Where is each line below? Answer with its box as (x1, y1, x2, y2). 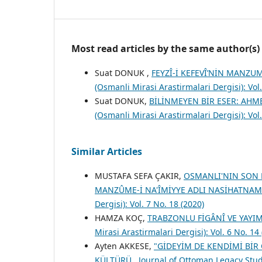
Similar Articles (71, 144, 142, 158)
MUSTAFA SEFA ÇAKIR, (95, 170, 184, 181)
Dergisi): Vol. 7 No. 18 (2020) (95, 198, 204, 209)
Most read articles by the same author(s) (71, 42, 260, 55)
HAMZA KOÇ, (95, 212, 147, 223)
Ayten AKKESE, (95, 240, 154, 251)
